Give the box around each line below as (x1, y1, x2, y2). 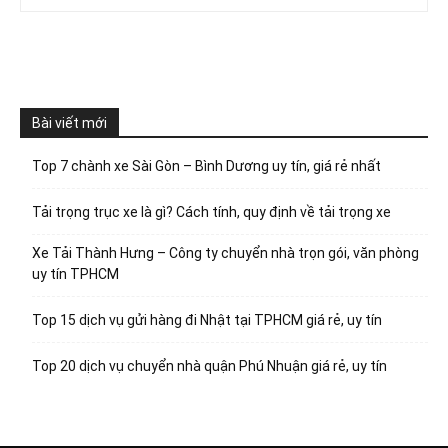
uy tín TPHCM (32, 266, 119, 283)
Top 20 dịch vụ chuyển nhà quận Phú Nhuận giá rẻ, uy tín (32, 358, 387, 375)
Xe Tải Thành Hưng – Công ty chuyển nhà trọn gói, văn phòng (32, 245, 419, 262)
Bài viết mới (32, 115, 107, 132)
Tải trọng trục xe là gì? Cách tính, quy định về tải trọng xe (32, 204, 391, 221)
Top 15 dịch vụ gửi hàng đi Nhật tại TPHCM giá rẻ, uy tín (32, 312, 382, 329)
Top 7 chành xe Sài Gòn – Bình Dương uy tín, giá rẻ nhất (32, 158, 381, 175)
